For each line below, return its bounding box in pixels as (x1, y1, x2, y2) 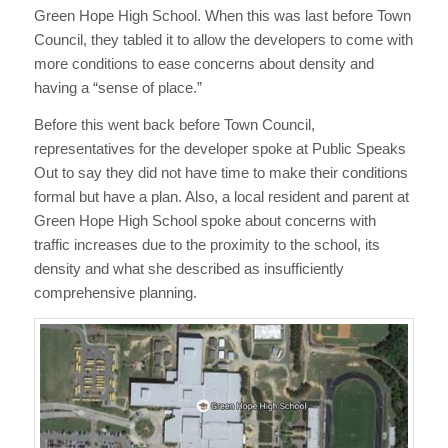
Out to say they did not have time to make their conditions (33, 163, 408, 181)
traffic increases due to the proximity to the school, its (33, 235, 380, 253)
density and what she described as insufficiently (33, 259, 344, 277)
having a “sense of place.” (33, 79, 202, 97)
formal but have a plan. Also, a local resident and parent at (33, 187, 409, 205)
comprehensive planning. (33, 283, 197, 301)
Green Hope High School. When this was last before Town (33, 7, 411, 25)
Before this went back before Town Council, (33, 115, 315, 133)
